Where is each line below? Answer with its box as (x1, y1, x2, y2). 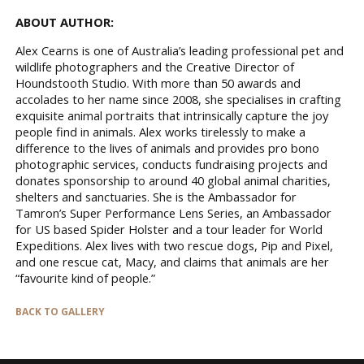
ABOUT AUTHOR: (15, 14, 114, 31)
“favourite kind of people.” (15, 269, 155, 286)
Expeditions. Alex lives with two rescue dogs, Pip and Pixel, (15, 236, 333, 253)
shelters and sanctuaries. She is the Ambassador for (15, 188, 297, 205)
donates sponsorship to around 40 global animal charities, (15, 171, 331, 188)
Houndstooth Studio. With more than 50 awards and (15, 74, 301, 91)
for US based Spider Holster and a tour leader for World (15, 220, 323, 237)
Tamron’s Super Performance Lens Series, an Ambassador (15, 204, 331, 221)
